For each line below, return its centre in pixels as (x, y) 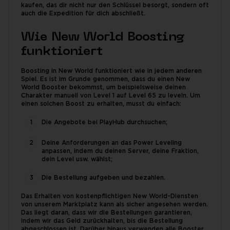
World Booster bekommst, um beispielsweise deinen (103, 88)
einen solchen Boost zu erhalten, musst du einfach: (101, 104)
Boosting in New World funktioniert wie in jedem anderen (111, 71)
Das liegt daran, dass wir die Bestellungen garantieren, (107, 213)
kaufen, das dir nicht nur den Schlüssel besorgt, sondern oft (115, 5)
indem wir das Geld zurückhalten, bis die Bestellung (102, 221)
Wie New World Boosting (103, 37)
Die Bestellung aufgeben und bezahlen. (103, 178)
